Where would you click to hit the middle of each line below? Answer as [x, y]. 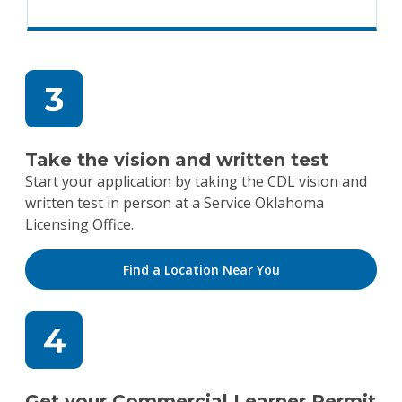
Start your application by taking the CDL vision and [196, 181]
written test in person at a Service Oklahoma [175, 203]
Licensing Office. [79, 224]
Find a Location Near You [201, 270]
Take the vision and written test [177, 160]
